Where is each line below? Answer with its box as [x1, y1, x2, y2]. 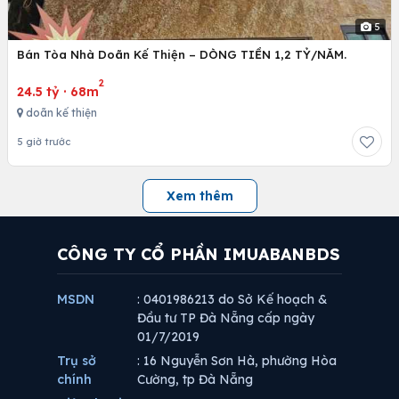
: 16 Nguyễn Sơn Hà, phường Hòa [137, 352, 337, 369]
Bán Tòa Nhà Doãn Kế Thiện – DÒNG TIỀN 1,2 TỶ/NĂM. [17, 46, 346, 61]
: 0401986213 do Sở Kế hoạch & [137, 290, 328, 307]
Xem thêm [166, 187, 233, 204]
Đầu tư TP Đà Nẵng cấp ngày [137, 309, 314, 326]
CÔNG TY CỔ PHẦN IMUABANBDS [57, 243, 340, 265]
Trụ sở [57, 352, 96, 369]
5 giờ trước [17, 134, 70, 148]
